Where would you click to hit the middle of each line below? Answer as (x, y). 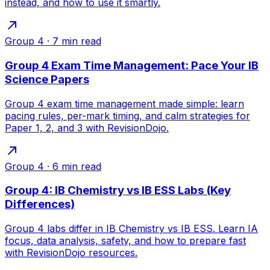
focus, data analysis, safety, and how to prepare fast (125, 240)
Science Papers (47, 79)
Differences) (40, 204)
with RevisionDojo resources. (71, 252)
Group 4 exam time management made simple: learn (124, 103)
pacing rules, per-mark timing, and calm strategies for (127, 115)
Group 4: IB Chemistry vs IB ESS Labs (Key (118, 190)
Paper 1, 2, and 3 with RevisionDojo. (87, 127)
